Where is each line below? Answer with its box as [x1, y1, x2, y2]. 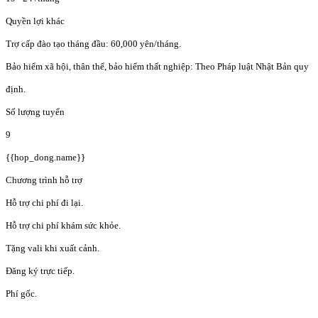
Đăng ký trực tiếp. [6, 265, 75, 277]
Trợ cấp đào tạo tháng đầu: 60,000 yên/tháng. [6, 38, 181, 50]
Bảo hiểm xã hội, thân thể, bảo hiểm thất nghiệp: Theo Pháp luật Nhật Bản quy [6, 61, 309, 72]
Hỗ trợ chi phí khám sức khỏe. [6, 220, 121, 231]
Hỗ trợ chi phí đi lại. [6, 197, 83, 209]
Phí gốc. [6, 288, 37, 300]
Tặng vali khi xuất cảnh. [6, 243, 99, 254]
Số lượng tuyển [6, 106, 65, 118]
